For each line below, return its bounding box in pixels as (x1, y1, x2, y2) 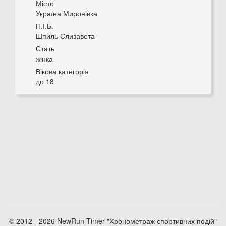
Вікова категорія (36, 66, 89, 76)
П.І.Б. (36, 21, 53, 31)
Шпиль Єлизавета (36, 31, 95, 41)
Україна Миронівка (36, 8, 97, 18)
